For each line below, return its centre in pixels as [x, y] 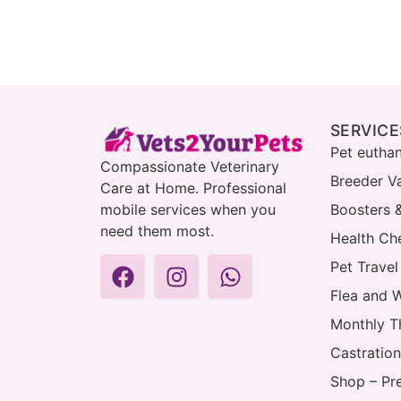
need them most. [157, 230]
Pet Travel [364, 267]
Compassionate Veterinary [190, 166]
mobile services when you [188, 209]
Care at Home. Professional [193, 188]
